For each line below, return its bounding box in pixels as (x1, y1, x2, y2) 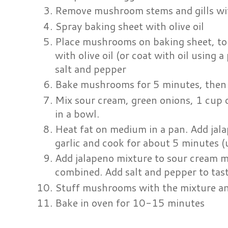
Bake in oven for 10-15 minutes (55, 195, 205, 210)
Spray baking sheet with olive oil (55, 18, 205, 33)
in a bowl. (55, 106, 100, 121)
